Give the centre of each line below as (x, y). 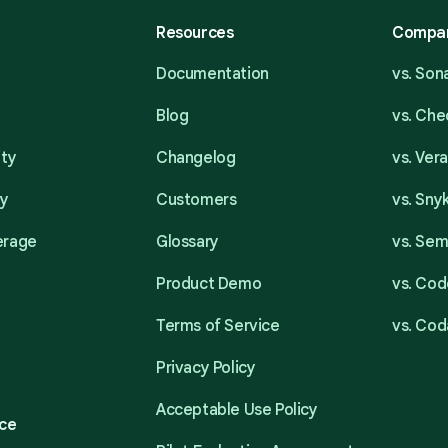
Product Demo (209, 284)
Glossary (187, 242)
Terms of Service (218, 326)
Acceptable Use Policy (237, 410)
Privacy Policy (206, 368)
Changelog (196, 158)
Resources (195, 33)
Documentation (212, 74)
